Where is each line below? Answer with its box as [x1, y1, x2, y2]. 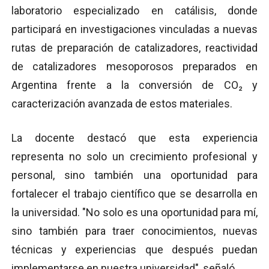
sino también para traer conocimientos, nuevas [11, 224, 258, 237]
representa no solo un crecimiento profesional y [11, 150, 258, 163]
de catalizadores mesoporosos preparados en [11, 59, 258, 73]
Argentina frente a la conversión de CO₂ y [11, 78, 258, 91]
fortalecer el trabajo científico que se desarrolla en [11, 187, 258, 200]
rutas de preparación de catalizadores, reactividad [11, 41, 258, 54]
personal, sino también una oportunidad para [11, 168, 258, 181]
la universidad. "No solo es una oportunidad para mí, [11, 205, 258, 219]
